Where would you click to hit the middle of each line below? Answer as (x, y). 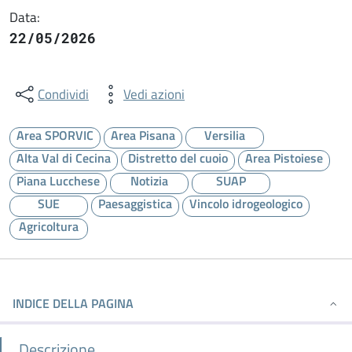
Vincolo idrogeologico (246, 203)
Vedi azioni (154, 94)
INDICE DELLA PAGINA (73, 303)
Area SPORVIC (55, 135)
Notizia (149, 181)
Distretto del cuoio (178, 158)
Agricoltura (49, 226)
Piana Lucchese (58, 181)
